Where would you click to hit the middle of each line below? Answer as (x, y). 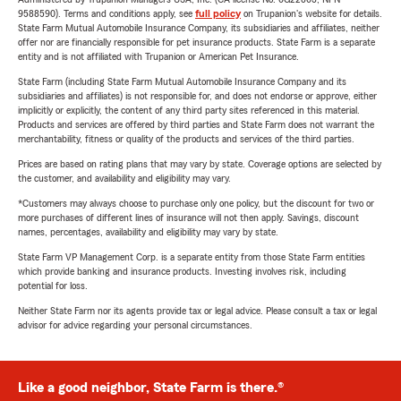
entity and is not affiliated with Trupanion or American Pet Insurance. (158, 57)
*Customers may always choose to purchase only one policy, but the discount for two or (196, 204)
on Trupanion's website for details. (311, 14)
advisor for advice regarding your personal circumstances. (135, 325)
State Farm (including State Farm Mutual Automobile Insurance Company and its (182, 82)
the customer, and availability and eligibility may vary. (124, 179)
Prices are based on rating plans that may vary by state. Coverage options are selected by (200, 164)
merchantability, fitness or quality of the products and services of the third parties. (186, 139)
